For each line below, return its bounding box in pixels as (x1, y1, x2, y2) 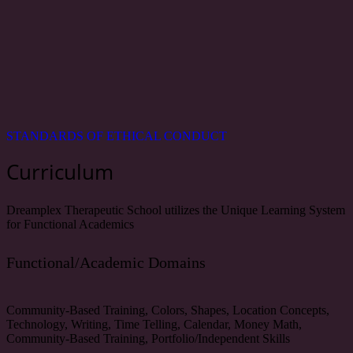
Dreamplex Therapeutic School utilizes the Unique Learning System (6, 203, 345, 217)
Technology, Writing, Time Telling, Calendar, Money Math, (6, 317, 302, 331)
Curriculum (6, 158, 113, 187)
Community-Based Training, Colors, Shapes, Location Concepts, (6, 303, 329, 317)
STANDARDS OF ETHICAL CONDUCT (6, 128, 227, 143)
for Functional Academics (6, 217, 134, 232)
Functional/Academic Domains (6, 253, 206, 271)
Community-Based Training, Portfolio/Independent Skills (6, 331, 290, 345)
